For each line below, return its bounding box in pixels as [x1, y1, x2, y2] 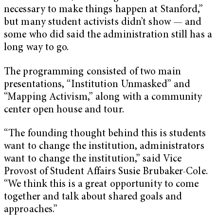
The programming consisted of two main [4, 67, 181, 77]
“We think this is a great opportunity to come [4, 180, 199, 190]
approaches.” [4, 205, 58, 216]
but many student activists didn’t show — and [4, 17, 202, 28]
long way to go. [4, 42, 69, 53]
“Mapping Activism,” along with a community [4, 92, 202, 103]
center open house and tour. [4, 105, 127, 115]
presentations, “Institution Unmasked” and [4, 79, 191, 90]
